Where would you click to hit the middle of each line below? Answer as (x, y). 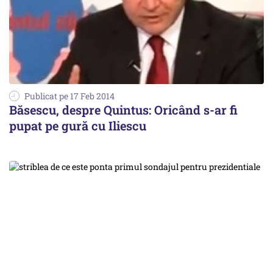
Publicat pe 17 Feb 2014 (69, 96)
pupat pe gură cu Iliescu (78, 126)
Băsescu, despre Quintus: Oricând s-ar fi (123, 110)
